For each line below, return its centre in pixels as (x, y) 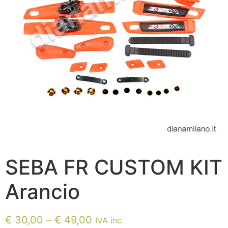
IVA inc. (109, 221)
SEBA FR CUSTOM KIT (114, 167)
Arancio (42, 192)
